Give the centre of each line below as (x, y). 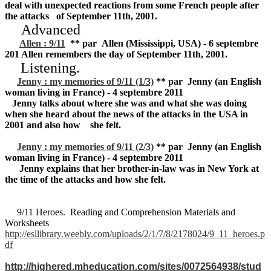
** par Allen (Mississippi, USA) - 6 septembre (162, 43)
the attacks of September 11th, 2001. (81, 16)
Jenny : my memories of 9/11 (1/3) (85, 81)
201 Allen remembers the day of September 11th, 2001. (116, 54)
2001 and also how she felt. (63, 125)
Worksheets (28, 223)
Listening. (48, 67)
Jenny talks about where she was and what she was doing (126, 103)
